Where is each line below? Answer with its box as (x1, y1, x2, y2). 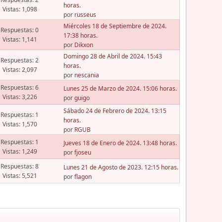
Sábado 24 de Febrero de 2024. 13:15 (63, 107, 166, 115)
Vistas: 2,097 (2, 65, 37, 74)
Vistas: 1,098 (2, 5, 37, 14)
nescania (74, 71, 99, 80)
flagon (74, 172, 92, 181)
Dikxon (74, 41, 93, 50)
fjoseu (74, 148, 91, 157)
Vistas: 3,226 (2, 93, 37, 102)
